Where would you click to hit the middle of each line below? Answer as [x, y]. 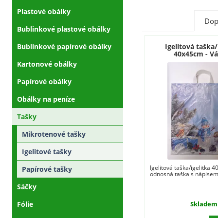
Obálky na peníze [46, 99]
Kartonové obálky [47, 64]
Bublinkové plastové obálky [64, 29]
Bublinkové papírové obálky [64, 46]
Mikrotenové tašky [54, 134]
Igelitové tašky [47, 151]
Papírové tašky [47, 169]
